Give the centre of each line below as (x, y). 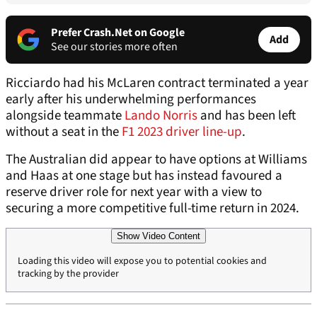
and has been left (247, 116)
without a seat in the (64, 132)
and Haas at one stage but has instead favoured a (144, 176)
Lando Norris (161, 116)
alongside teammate (65, 116)
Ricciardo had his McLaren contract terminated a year (157, 83)
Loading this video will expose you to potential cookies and (142, 261)
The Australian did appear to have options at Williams (156, 160)
